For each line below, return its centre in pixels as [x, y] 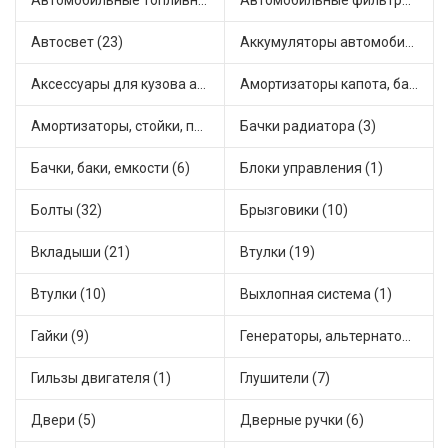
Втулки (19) [277, 252]
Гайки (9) [60, 336]
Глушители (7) [285, 378]
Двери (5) [63, 420]
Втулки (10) [68, 294]
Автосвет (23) [77, 42]
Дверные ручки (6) [302, 420]
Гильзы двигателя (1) [101, 378]
